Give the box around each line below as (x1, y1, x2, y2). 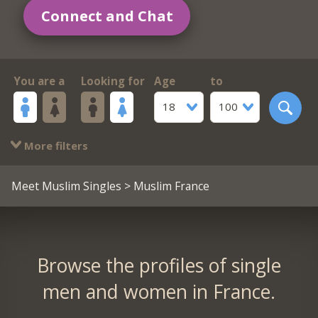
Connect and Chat (40, 5, 173, 26)
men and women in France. (42, 278, 275, 305)
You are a (13, 74, 65, 89)
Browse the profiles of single (36, 252, 281, 278)
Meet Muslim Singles (11, 177, 121, 194)
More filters (21, 138, 88, 153)
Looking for (80, 74, 145, 89)
